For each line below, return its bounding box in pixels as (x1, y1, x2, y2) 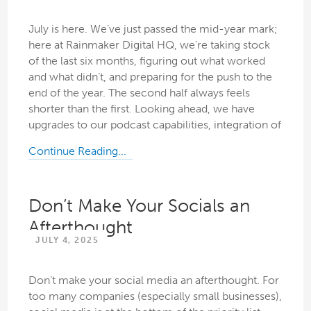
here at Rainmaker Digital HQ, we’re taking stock (28, 37, 271, 51)
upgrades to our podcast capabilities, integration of (28, 117, 282, 131)
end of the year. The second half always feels (28, 85, 251, 99)
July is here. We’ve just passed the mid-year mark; (28, 22, 278, 35)
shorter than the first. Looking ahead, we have (28, 101, 255, 115)
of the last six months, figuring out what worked (28, 53, 266, 67)
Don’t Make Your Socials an (28, 194, 251, 217)
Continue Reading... (28, 144, 127, 158)
